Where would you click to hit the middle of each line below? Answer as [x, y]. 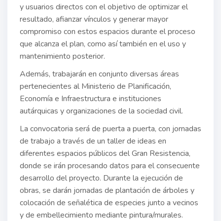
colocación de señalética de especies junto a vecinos [109, 203]
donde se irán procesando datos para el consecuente [110, 166]
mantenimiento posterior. [62, 56]
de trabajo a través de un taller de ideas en [93, 141]
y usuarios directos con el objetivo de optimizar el [104, 7]
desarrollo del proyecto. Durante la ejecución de [101, 178]
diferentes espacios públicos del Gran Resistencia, [105, 154]
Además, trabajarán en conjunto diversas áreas [99, 74]
